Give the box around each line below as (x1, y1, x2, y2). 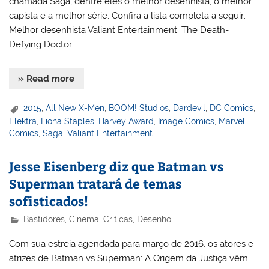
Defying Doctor (9, 39, 73, 50)
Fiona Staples (41, 116, 95, 126)
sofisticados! (9, 192, 89, 210)
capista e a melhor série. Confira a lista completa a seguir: (9, 10, 246, 22)
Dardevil (173, 103, 206, 113)
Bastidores (23, 214, 65, 225)
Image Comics (158, 116, 215, 126)
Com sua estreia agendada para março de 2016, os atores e (9, 238, 254, 250)
